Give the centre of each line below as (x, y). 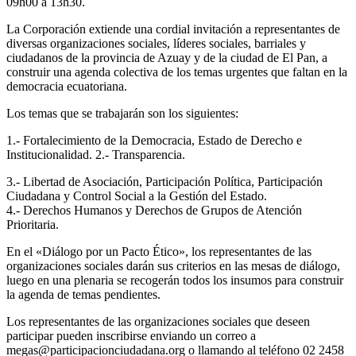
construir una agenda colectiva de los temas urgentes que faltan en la (177, 72)
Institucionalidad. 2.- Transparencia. (96, 154)
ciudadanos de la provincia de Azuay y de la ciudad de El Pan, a (167, 57)
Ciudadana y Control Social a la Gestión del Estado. (137, 195)
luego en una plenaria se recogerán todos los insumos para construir (175, 280)
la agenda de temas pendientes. (83, 294)
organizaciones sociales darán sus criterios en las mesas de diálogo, (173, 265)
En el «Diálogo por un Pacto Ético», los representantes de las (159, 251)
